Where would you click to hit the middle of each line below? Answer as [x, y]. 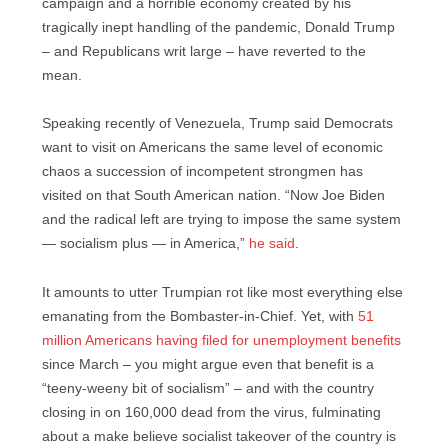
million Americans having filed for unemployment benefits [221, 341]
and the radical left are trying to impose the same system [221, 220]
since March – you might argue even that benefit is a [208, 365]
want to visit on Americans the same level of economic [212, 148]
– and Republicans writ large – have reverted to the [204, 51]
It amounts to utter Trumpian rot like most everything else [222, 293]
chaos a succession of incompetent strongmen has [202, 172]
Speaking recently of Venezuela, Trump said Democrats [217, 124]
